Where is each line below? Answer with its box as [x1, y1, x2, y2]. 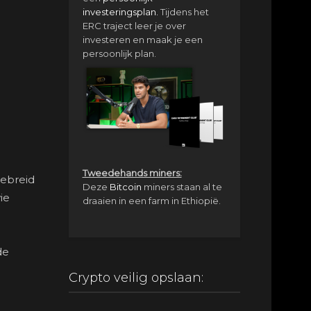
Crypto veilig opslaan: [68, 269, 203, 285]
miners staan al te [141, 180, 222, 192]
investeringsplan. [82, 6, 158, 18]
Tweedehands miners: [82, 167, 182, 178]
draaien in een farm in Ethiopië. [82, 194, 221, 206]
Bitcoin [109, 180, 142, 192]
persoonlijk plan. [82, 48, 156, 60]
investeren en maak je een [82, 34, 203, 46]
